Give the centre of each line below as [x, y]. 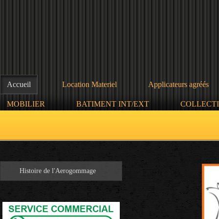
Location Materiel [89, 84]
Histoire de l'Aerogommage [58, 171]
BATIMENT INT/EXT [113, 104]
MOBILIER [26, 104]
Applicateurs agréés [178, 84]
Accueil [19, 84]
